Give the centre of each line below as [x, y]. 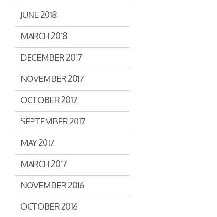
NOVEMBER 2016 [52, 185]
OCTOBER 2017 [49, 100]
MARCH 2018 [44, 36]
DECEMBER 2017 [51, 57]
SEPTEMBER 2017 [53, 121]
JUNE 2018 [38, 15]
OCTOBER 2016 [49, 206]
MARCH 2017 [44, 164]
